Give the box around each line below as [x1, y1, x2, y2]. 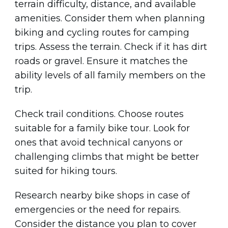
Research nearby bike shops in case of [15, 190, 190, 201]
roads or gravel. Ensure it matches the [15, 55, 188, 67]
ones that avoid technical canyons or [15, 137, 183, 148]
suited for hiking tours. [15, 165, 117, 177]
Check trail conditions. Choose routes [15, 108, 184, 120]
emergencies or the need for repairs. [15, 204, 181, 215]
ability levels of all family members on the [15, 70, 206, 81]
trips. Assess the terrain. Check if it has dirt [15, 41, 207, 52]
